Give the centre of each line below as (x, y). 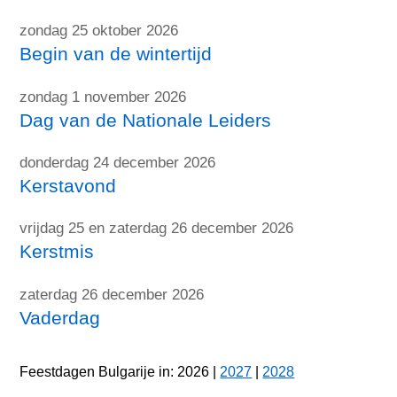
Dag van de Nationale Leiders (146, 120)
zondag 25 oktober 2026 (99, 31)
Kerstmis (57, 252)
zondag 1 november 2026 (103, 97)
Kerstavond (68, 186)
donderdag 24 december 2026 (118, 163)
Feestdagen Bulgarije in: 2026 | (120, 372)
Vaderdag (60, 317)
